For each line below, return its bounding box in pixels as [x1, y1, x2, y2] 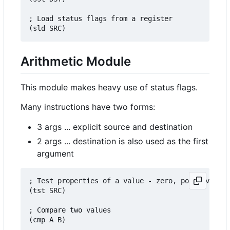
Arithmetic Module [21, 54, 131, 69]
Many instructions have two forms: [21, 102, 155, 112]
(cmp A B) [29, 216, 66, 224]
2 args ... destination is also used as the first [37, 136, 208, 147]
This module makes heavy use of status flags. [21, 82, 198, 93]
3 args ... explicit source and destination [37, 122, 193, 132]
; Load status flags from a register [29, 14, 172, 23]
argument [37, 148, 74, 159]
